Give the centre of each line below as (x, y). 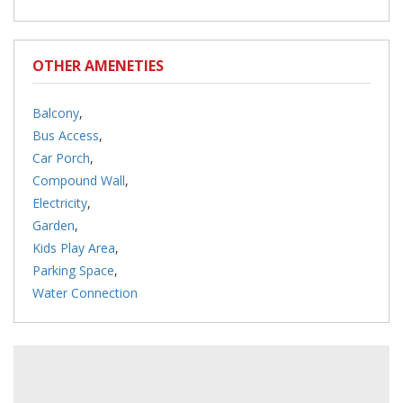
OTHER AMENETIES (98, 66)
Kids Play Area (74, 248)
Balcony (56, 113)
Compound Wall (79, 181)
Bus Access (66, 136)
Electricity (60, 203)
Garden (54, 226)
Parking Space (73, 271)
